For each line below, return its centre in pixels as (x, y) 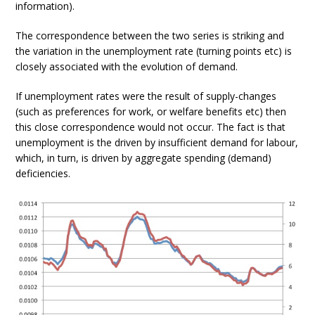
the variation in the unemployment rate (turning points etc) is (154, 51)
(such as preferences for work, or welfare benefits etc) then (151, 111)
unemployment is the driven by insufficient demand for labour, (157, 142)
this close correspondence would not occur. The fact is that (151, 127)
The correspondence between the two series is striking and (150, 35)
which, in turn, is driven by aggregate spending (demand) (144, 157)
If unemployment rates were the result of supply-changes (146, 96)
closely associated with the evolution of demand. (127, 66)
